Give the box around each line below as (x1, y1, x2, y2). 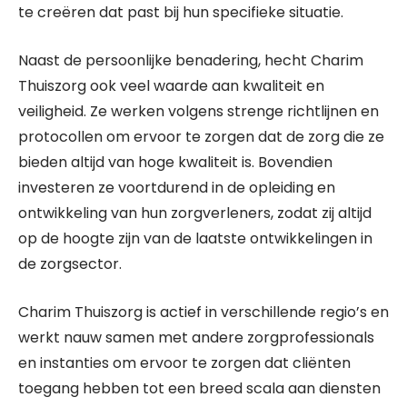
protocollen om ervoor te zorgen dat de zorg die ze (18, 126, 384, 147)
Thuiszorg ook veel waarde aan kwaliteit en (18, 75, 324, 96)
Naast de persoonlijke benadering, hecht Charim (18, 50, 363, 71)
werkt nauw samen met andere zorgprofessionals (18, 327, 374, 348)
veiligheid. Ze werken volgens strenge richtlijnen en (18, 101, 379, 122)
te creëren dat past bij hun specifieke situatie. (18, 2, 343, 23)
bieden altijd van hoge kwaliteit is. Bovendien (18, 152, 333, 173)
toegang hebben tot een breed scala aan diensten (18, 378, 381, 399)
